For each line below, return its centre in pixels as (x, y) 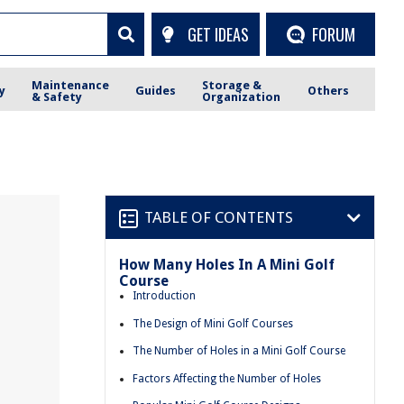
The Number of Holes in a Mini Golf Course (239, 351)
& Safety (57, 96)
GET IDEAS (218, 34)
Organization (242, 96)
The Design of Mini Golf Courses (213, 323)
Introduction (164, 296)
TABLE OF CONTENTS (219, 217)
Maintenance (71, 85)
